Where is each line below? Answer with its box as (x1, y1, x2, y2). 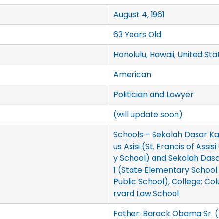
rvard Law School (113, 188, 179, 199)
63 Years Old (113, 29, 161, 41)
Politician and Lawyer (113, 89, 194, 101)
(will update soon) (113, 109, 183, 121)
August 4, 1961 (113, 9, 165, 21)
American (113, 69, 151, 81)
